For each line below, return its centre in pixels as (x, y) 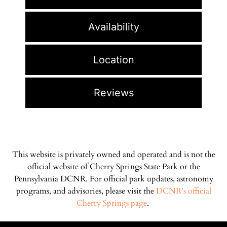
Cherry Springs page (111, 203)
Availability (113, 27)
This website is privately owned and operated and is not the (113, 154)
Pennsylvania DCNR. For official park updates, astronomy (113, 179)
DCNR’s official (183, 191)
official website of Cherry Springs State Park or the (113, 166)
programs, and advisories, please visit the (86, 191)
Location (113, 60)
